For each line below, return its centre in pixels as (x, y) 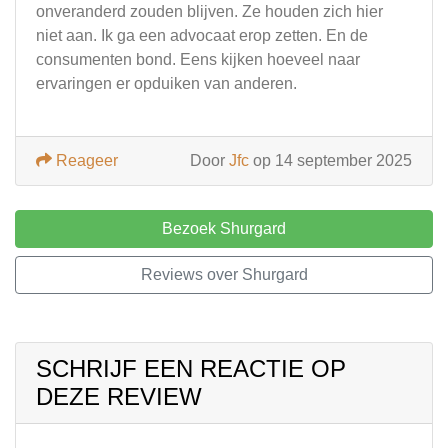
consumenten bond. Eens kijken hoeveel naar (198, 59)
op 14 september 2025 (330, 160)
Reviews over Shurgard (224, 274)
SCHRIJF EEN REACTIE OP (191, 368)
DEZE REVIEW (119, 396)
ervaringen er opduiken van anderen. (166, 83)
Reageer (85, 160)
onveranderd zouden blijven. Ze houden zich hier (209, 11)
